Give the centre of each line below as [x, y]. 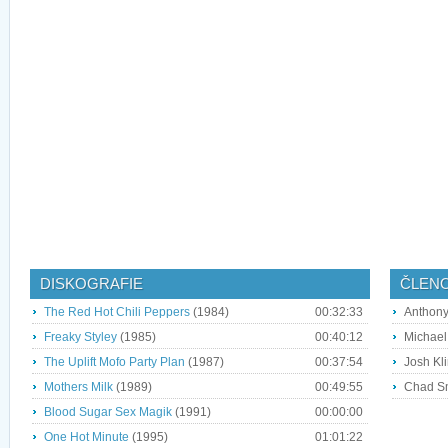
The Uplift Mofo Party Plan [114, 362]
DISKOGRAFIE [91, 284]
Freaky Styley [80, 337]
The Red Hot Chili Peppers [117, 312]
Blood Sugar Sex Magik [108, 412]
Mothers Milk [78, 387]
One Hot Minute [86, 437]
